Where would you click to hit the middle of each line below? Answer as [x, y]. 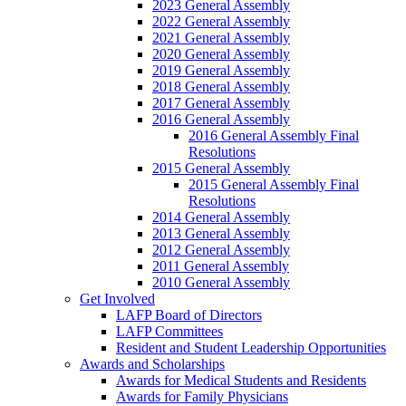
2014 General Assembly [221, 217]
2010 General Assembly [221, 282]
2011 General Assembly [221, 266]
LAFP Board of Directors [189, 315]
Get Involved [117, 299]
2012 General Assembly [221, 250]
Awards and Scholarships [152, 364]
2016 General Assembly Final [274, 135]
